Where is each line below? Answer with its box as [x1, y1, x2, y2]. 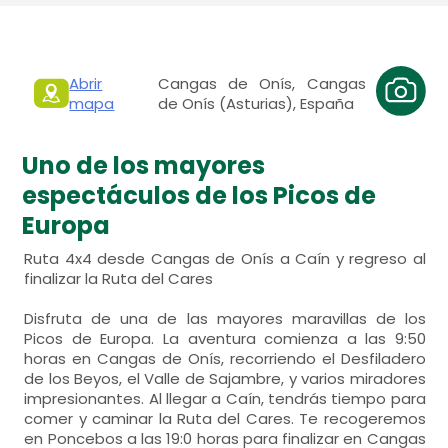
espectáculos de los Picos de [22, 179, 377, 212]
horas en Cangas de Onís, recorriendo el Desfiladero [24, 348, 426, 369]
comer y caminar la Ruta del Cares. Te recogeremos [24, 408, 426, 429]
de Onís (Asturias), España [158, 92, 355, 114]
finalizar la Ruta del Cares [24, 268, 214, 289]
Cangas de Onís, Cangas [158, 72, 366, 94]
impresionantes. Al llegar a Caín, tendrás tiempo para [24, 388, 426, 409]
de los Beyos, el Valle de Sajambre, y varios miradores [24, 368, 426, 389]
